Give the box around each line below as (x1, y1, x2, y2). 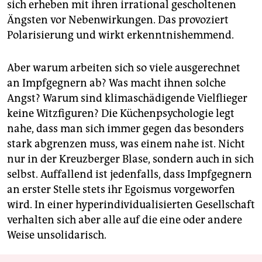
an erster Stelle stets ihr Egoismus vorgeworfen (7, 183, 235, 196)
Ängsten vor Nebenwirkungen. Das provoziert (7, 13, 229, 27)
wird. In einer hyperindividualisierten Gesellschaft (7, 198, 255, 212)
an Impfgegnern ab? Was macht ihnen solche (7, 77, 226, 90)
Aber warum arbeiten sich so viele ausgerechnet (7, 61, 240, 75)
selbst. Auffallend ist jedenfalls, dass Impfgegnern (7, 168, 252, 181)
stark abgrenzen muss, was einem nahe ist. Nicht (7, 137, 245, 151)
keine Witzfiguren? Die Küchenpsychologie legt (7, 107, 235, 120)
